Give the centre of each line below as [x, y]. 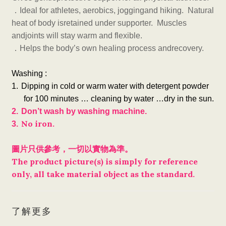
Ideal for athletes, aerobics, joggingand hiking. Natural [117, 10]
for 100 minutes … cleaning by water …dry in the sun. [119, 99]
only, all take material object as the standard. [103, 174]
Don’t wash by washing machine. [84, 111]
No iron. [38, 124]
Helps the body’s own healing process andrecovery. [112, 48]
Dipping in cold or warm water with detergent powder [115, 86]
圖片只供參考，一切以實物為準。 [72, 149]
